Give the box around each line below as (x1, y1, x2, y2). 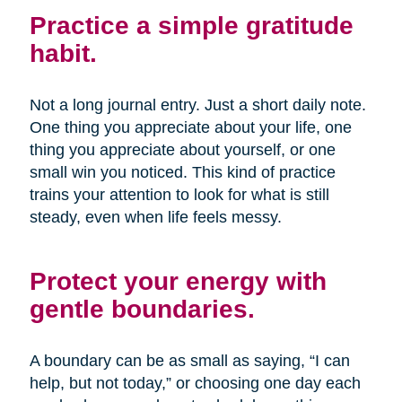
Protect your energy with (29, 267, 327, 296)
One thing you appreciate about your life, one (29, 118, 352, 137)
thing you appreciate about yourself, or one (29, 141, 336, 160)
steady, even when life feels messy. (29, 208, 282, 227)
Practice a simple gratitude (29, 11, 354, 40)
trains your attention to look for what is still (29, 186, 329, 205)
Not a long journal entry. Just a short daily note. (29, 96, 366, 115)
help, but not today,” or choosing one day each (29, 374, 361, 393)
